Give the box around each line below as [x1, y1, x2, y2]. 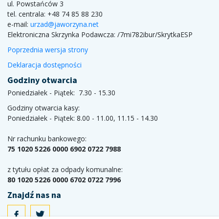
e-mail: [7, 19, 30, 29]
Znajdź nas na [7, 189, 61, 200]
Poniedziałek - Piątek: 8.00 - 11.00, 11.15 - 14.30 [7, 113, 158, 123]
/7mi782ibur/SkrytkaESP [117, 29, 193, 39]
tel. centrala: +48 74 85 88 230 [7, 9, 103, 19]
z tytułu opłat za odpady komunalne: [7, 164, 123, 174]
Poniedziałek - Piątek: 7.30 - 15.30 [7, 88, 115, 97]
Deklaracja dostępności [7, 60, 82, 69]
